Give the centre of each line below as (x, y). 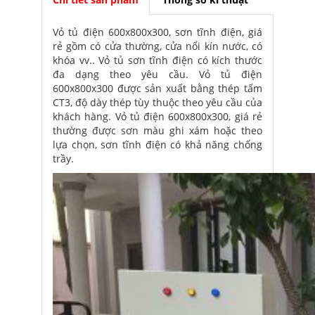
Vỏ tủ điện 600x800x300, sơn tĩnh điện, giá (157, 32)
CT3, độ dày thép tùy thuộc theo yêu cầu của (157, 102)
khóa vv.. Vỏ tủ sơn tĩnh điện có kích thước (157, 60)
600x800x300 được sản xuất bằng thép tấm (157, 88)
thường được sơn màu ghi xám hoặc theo (157, 130)
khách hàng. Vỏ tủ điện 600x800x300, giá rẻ (157, 116)
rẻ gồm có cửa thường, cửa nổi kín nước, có (157, 46)
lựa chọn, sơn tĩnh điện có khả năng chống (157, 144)
